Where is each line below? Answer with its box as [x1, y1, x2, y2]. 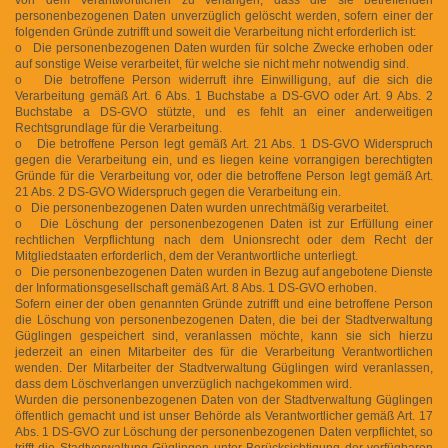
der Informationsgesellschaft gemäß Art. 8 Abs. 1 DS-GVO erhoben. [15, 280, 377, 295]
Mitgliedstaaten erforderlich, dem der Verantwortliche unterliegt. [15, 248, 358, 263]
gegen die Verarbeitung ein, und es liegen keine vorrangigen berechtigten [15, 152, 433, 167]
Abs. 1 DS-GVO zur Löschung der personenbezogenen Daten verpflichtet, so [15, 424, 433, 439]
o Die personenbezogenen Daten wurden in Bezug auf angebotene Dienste [15, 264, 433, 279]
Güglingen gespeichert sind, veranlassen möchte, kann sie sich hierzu [15, 328, 433, 343]
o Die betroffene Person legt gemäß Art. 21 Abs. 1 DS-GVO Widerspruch [15, 136, 433, 151]
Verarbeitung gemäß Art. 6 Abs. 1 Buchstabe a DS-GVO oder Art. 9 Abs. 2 [15, 88, 433, 103]
